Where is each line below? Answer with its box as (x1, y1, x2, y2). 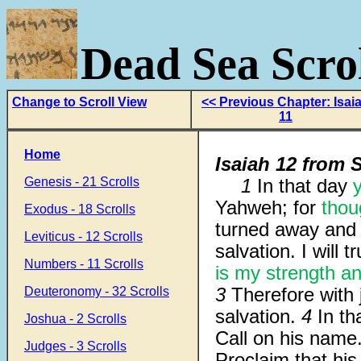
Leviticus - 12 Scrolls (24, 230, 143, 243)
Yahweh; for (215, 197, 322, 218)
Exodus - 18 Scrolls (24, 202, 135, 216)
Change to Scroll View (12, 95, 147, 109)
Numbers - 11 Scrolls (24, 257, 143, 271)
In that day (257, 175, 353, 197)
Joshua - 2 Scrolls (24, 312, 127, 326)
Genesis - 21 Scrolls (24, 175, 139, 189)
